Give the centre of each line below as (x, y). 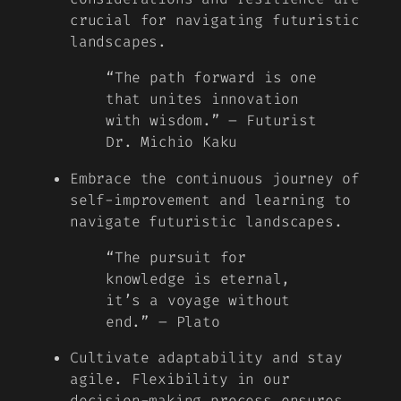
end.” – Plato (163, 321)
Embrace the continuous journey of (215, 178)
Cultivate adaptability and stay (206, 358)
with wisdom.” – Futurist (211, 121)
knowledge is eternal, (198, 278)
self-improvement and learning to (211, 200)
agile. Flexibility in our (180, 380)
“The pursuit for (176, 257)
